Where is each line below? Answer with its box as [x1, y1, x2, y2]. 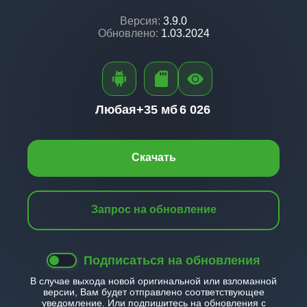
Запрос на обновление [90, 204, 217, 215]
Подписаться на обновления [84, 254, 260, 267]
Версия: [120, 15, 160, 27]
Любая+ [95, 103, 144, 116]
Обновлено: [97, 27, 158, 39]
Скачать [131, 151, 176, 163]
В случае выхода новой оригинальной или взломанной [30, 275, 277, 286]
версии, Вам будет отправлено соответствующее [42, 286, 265, 297]
